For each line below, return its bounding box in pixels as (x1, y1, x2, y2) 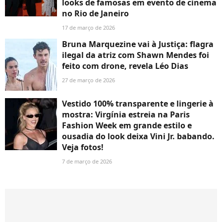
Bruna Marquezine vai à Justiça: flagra (62, 39, 214, 50)
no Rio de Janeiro (62, 8, 129, 19)
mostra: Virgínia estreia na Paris (62, 109, 190, 120)
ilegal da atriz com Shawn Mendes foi (62, 50, 209, 61)
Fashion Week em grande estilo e (62, 120, 192, 131)
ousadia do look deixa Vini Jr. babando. (62, 131, 215, 142)
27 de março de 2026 (62, 76, 115, 84)
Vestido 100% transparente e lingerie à (62, 98, 214, 110)
